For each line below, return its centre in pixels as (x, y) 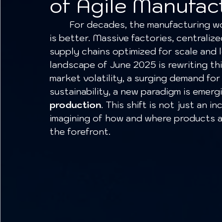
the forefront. (80, 132)
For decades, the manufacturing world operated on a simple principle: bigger (59, 25)
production (75, 105)
